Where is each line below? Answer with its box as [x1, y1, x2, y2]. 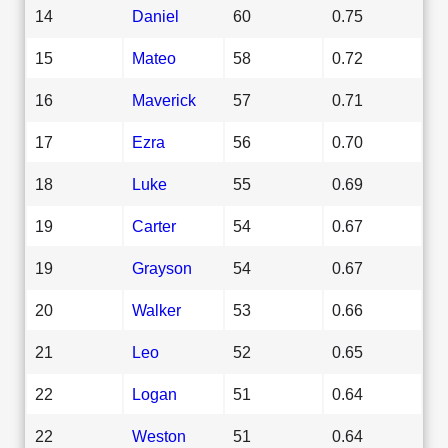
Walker [132, 300, 181, 319]
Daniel [132, 6, 179, 25]
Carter [132, 216, 176, 235]
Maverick [132, 90, 196, 109]
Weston [132, 426, 186, 445]
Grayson [132, 258, 192, 277]
